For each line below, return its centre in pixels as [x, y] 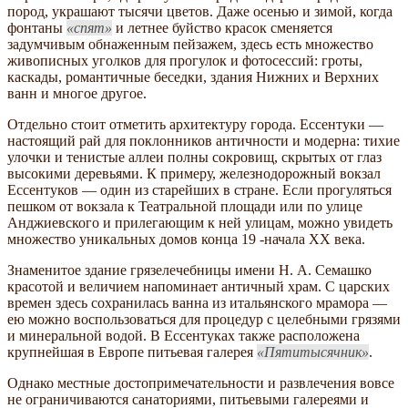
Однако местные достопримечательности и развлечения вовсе [201, 382]
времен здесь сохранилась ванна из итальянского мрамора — [197, 302]
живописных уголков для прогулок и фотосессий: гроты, [185, 60]
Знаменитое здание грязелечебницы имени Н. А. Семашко [189, 270]
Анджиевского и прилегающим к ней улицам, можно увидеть [200, 222]
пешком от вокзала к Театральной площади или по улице [185, 206]
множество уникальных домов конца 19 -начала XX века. [186, 239]
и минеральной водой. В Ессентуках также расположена [184, 335]
